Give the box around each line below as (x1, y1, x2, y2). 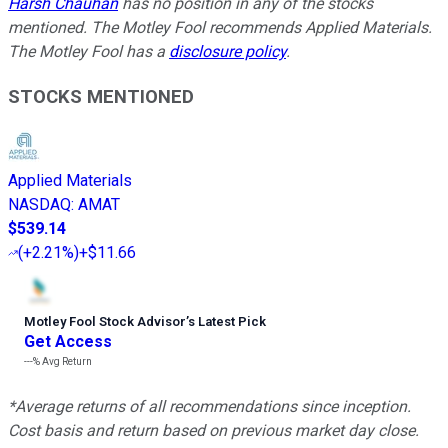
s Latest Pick (188, 313, 266, 329)
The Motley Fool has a (8, 42, 169, 62)
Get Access (24, 331, 112, 351)
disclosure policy (169, 42, 286, 62)
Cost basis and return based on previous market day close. (8, 420, 419, 440)
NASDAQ (8, 194, 71, 214)
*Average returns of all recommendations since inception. (8, 396, 411, 416)
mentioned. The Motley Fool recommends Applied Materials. (8, 18, 432, 38)
